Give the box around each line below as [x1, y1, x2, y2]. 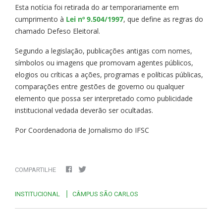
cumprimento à [15, 14, 66, 24]
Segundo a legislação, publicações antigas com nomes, [15, 46, 192, 55]
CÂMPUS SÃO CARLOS [72, 190, 138, 198]
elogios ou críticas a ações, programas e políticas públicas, [15, 69, 203, 79]
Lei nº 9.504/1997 [66, 14, 123, 24]
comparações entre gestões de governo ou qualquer [15, 81, 184, 91]
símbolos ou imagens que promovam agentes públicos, [15, 57, 193, 67]
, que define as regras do [123, 14, 203, 24]
